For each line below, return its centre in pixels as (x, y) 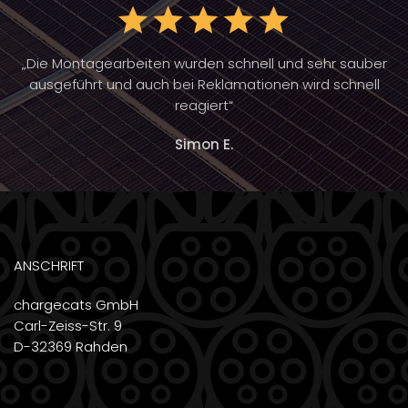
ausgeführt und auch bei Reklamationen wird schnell (204, 85)
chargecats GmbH (76, 305)
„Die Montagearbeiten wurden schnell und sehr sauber (204, 64)
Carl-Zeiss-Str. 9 (68, 326)
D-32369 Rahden (71, 347)
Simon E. (204, 145)
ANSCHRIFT (49, 266)
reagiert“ (204, 106)
